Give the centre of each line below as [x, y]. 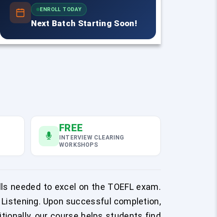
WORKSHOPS [78, 145]
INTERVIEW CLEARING [92, 138]
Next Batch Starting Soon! [84, 23]
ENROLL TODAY [61, 10]
